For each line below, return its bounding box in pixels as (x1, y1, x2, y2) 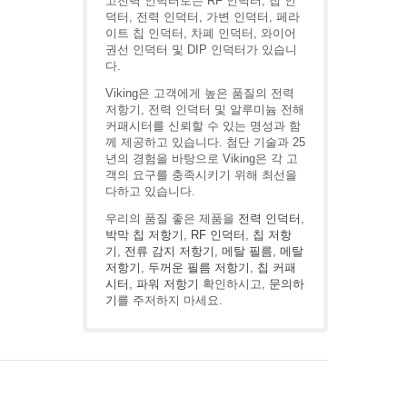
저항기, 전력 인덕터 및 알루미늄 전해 (105, 103, 304, 116)
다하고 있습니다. (105, 184, 195, 198)
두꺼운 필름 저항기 (148, 261, 250, 274)
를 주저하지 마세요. (117, 293, 223, 307)
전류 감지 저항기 (124, 244, 214, 258)
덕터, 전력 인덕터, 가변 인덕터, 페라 (105, 10, 300, 24)
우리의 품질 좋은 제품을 (105, 212, 238, 225)
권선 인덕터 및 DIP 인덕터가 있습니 (105, 43, 297, 56)
